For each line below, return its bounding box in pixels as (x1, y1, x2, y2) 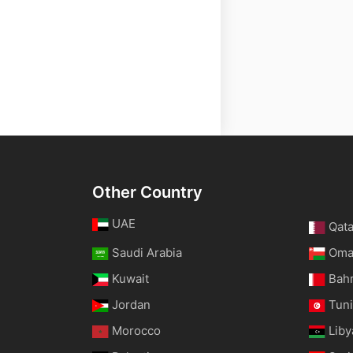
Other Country (92, 182, 203, 202)
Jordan (112, 297, 151, 312)
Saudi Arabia (112, 245, 183, 260)
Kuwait (112, 271, 150, 286)
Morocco (112, 323, 162, 338)
